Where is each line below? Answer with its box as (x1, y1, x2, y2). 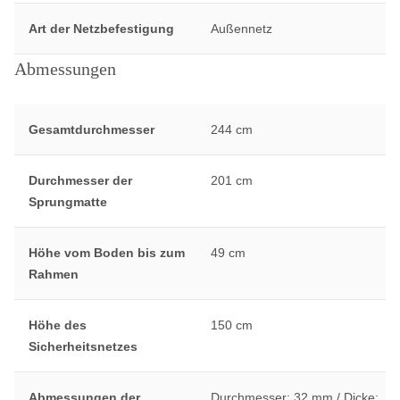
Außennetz (210, 21, 272, 36)
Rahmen (29, 267, 79, 281)
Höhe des (29, 318, 87, 332)
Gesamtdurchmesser (29, 122, 154, 137)
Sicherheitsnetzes (29, 339, 137, 354)
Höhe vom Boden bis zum (29, 246, 185, 260)
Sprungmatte (29, 195, 107, 209)
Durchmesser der (29, 173, 132, 187)
